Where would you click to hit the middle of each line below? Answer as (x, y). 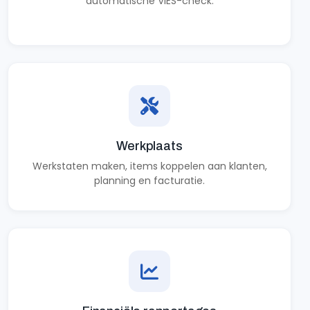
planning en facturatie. (149, 181)
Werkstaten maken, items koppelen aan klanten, (149, 166)
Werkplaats (149, 146)
